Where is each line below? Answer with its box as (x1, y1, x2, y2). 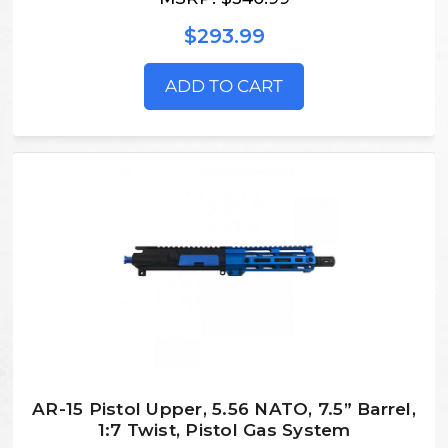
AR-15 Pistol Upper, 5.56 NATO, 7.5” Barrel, (32, 398, 416, 419)
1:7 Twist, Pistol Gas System (97, 419, 351, 440)
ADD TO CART (165, 75, 283, 96)
